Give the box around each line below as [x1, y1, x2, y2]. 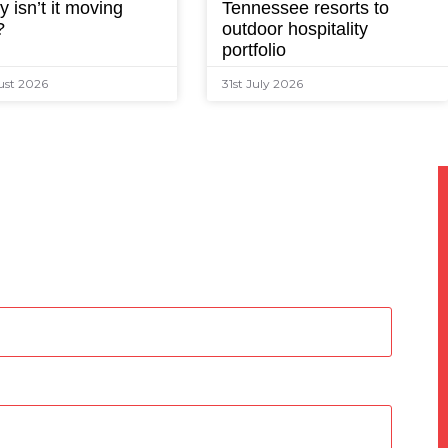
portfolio [221, 40, 286, 61]
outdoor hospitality [221, 19, 368, 40]
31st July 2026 [221, 76, 303, 92]
